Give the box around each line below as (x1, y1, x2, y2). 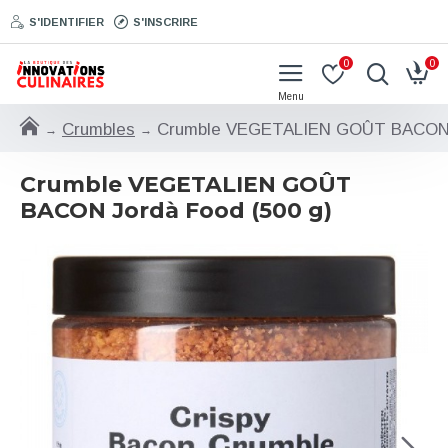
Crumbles (62, 119, 135, 139)
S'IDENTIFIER (29, 15, 104, 28)
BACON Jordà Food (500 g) (20, 196, 332, 224)
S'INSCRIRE (133, 15, 198, 28)
